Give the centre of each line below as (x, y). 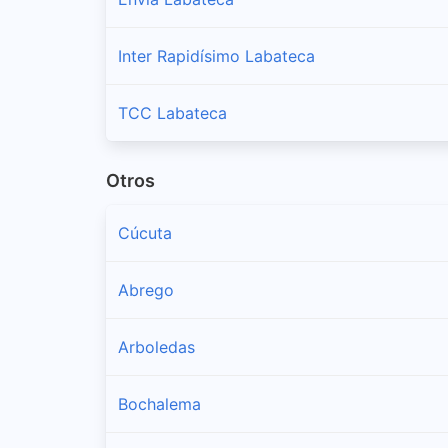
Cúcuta (145, 233)
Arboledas (156, 347)
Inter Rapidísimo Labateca (216, 55)
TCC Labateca (172, 112)
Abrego (146, 290)
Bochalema (159, 404)
